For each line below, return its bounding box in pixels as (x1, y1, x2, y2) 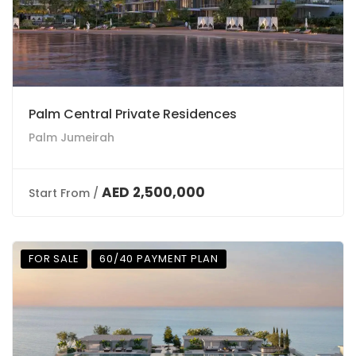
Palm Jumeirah (29, 130, 114, 145)
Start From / (29, 185, 99, 201)
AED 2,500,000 (102, 183, 205, 202)
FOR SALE (29, 251, 79, 266)
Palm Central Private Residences (29, 105, 237, 123)
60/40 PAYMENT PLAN (99, 251, 219, 266)
